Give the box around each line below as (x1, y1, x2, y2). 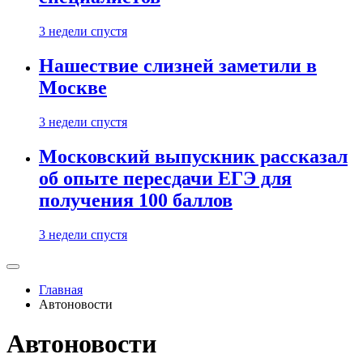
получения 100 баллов (39, 190, 233, 211)
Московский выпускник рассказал (39, 146, 348, 168)
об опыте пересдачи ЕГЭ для (39, 168, 292, 190)
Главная (39, 283, 83, 297)
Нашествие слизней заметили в (39, 55, 317, 77)
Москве (39, 77, 107, 99)
